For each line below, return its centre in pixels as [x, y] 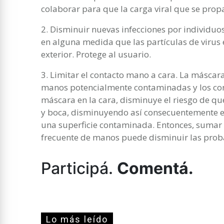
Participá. [79, 168]
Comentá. [155, 168]
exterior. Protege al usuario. [96, 54]
